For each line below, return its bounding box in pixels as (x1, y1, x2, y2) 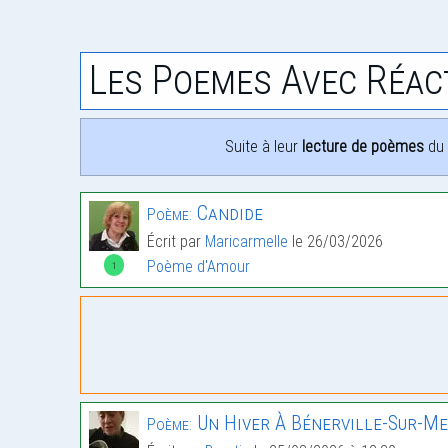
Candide (192, 201, 263, 226)
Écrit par (147, 232, 205, 252)
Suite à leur (225, 137, 302, 157)
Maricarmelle (205, 232, 288, 252)
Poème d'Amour (147, 257, 250, 277)
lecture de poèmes (302, 137, 424, 157)
